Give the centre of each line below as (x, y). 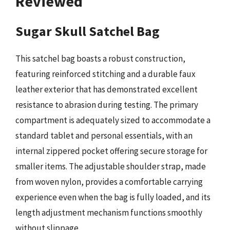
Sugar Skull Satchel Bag (88, 31)
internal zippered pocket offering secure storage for (111, 151)
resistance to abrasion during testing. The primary (107, 104)
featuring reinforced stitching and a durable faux (106, 74)
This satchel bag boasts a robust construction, (100, 58)
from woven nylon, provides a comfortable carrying (109, 181)
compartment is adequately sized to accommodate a (113, 120)
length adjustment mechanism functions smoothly (109, 212)
